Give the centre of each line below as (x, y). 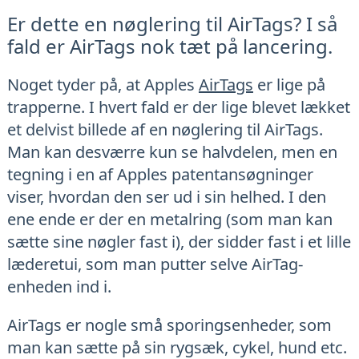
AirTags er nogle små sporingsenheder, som (169, 325)
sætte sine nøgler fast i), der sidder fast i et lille (179, 242)
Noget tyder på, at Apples (103, 85)
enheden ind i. (59, 287)
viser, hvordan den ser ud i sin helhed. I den (166, 197)
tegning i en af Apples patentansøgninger (160, 175)
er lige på (289, 85)
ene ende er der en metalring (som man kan (169, 220)
